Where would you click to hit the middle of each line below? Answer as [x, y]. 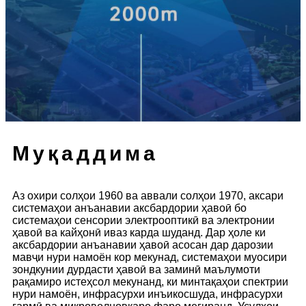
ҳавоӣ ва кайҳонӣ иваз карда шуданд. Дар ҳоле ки [139, 232]
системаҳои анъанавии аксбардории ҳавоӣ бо [129, 208]
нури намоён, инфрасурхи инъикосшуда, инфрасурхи [148, 294]
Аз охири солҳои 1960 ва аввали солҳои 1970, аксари [148, 195]
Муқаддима [85, 153]
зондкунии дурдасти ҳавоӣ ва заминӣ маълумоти [136, 269]
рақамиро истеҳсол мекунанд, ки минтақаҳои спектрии [150, 281]
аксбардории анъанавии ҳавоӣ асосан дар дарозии [143, 245]
